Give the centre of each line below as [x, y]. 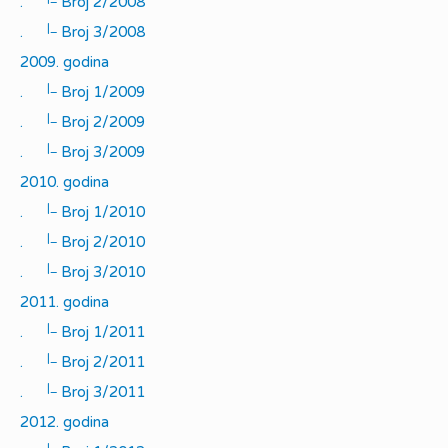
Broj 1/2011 [101, 332]
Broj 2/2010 [101, 242]
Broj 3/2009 [101, 152]
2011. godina [64, 302]
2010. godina [64, 182]
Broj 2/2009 [101, 122]
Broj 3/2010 [101, 272]
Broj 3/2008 [101, 32]
